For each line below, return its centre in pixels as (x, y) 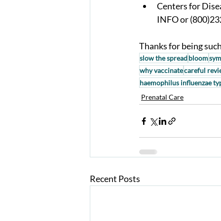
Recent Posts (115, 179)
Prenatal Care (162, 97)
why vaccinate (161, 71)
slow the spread (164, 58)
